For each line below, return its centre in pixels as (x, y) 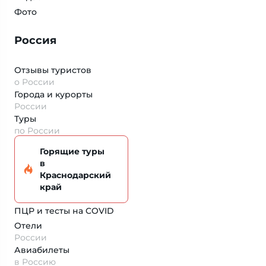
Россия (35, 40)
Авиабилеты (42, 250)
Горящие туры (72, 151)
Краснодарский (75, 175)
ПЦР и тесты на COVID (64, 211)
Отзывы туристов (53, 70)
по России (37, 131)
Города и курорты (53, 94)
